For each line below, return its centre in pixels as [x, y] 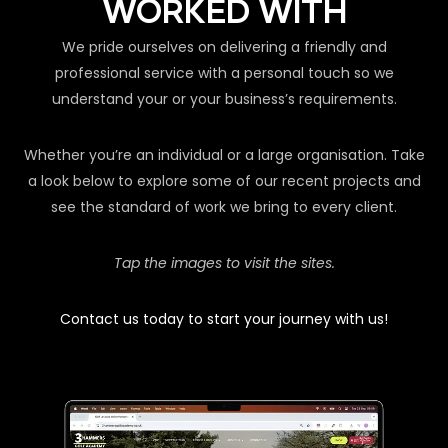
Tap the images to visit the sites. [224, 263]
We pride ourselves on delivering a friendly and [224, 47]
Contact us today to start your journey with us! [224, 319]
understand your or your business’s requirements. [224, 99]
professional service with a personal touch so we [224, 73]
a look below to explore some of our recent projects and [224, 181]
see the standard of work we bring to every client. [224, 207]
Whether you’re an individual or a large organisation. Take [224, 155]
